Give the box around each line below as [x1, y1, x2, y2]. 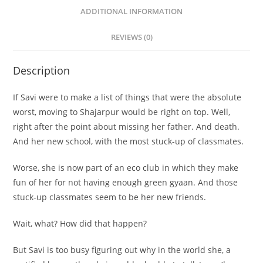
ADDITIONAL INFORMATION [80, 6, 183, 16]
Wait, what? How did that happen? [13, 217, 147, 229]
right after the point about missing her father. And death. [13, 120, 240, 132]
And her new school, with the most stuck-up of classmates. [13, 135, 244, 147]
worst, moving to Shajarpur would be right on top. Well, [13, 106, 231, 117]
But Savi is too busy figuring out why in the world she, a [13, 244, 231, 255]
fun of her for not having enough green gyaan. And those [13, 176, 238, 188]
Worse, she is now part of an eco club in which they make [13, 161, 239, 173]
